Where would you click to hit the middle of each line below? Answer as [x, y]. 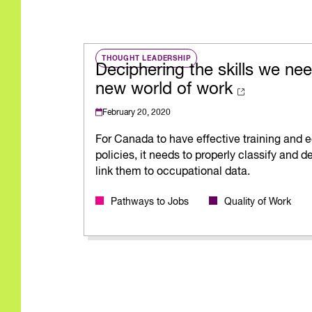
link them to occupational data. [172, 172]
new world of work [164, 89]
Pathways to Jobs [149, 202]
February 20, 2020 [136, 113]
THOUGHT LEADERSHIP [146, 58]
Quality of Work [257, 202]
